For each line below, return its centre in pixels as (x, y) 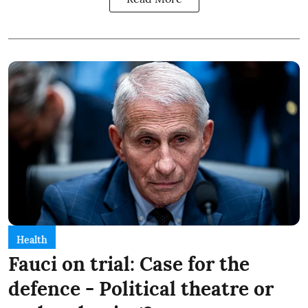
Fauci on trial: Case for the (129, 264)
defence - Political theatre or (141, 288)
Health (32, 240)
